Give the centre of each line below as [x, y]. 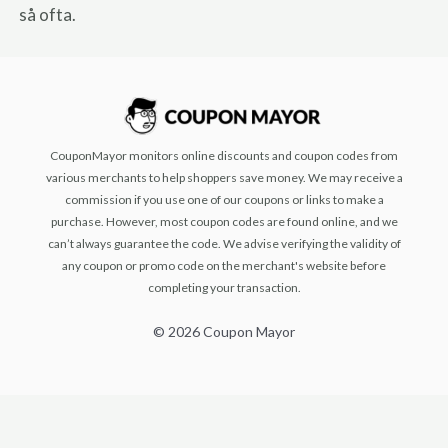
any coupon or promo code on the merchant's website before [224, 265]
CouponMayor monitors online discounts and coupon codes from [224, 155]
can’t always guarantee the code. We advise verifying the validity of [224, 243]
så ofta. [48, 14]
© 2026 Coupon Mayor [224, 331]
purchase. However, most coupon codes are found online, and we [224, 221]
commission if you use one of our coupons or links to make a [224, 199]
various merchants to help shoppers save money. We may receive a [224, 177]
